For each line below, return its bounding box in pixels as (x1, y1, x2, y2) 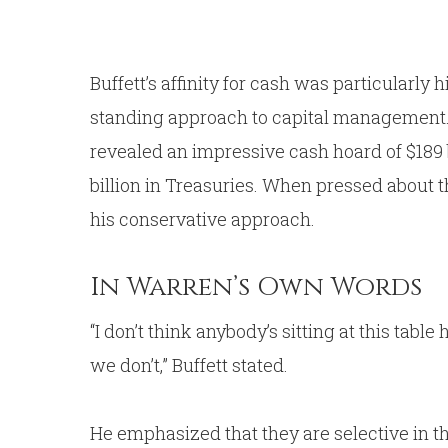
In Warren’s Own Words (90, 270, 422, 305)
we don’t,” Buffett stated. (90, 353, 288, 377)
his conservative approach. (90, 207, 315, 231)
